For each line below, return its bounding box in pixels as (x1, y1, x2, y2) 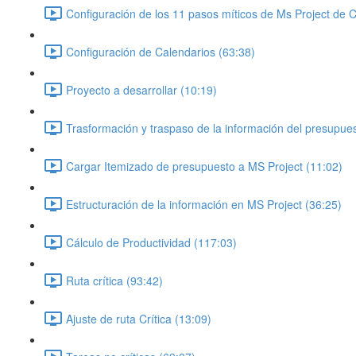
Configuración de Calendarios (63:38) (66, 43, 255, 60)
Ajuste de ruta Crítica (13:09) (66, 310, 211, 327)
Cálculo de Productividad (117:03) (66, 234, 237, 250)
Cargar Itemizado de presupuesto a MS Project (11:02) (66, 157, 342, 174)
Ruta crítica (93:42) (66, 272, 163, 288)
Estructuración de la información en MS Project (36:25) (66, 195, 342, 212)
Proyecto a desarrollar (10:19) (66, 81, 217, 98)
